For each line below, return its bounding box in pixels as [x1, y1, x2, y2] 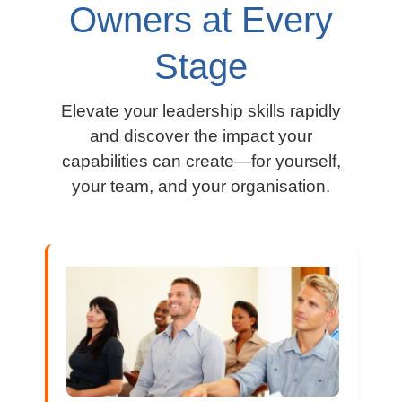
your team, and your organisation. [72, 176, 330, 196]
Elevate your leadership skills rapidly [61, 100, 341, 120]
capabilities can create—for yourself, [61, 151, 341, 170]
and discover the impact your [90, 126, 312, 145]
